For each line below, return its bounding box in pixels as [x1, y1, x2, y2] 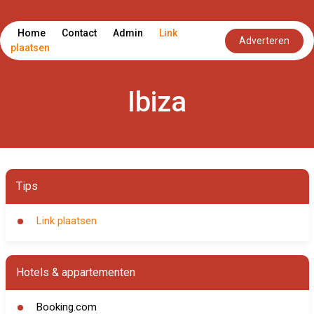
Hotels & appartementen [15, 266, 135, 279]
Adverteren [239, 34, 289, 46]
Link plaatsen [36, 214, 97, 227]
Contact [62, 27, 97, 39]
